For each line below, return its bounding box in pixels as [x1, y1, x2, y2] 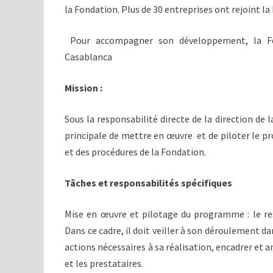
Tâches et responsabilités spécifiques [65, 177, 233, 189]
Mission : [65, 82, 103, 94]
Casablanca [65, 51, 113, 63]
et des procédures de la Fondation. [65, 146, 207, 158]
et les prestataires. [65, 257, 144, 269]
